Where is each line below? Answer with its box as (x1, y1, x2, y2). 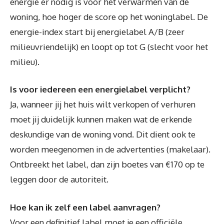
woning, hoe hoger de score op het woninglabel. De (10, 11, 208, 22)
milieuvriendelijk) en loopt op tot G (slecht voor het (10, 41, 208, 52)
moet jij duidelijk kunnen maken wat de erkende (10, 114, 192, 125)
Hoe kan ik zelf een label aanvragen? (10, 201, 160, 212)
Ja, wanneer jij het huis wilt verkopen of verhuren (10, 99, 195, 110)
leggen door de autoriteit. (10, 174, 108, 185)
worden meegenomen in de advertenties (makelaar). (10, 144, 210, 155)
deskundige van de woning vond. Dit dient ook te (10, 129, 195, 140)
